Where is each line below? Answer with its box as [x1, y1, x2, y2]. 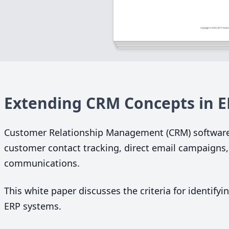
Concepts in [120, 93, 218, 113]
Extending [4, 93, 86, 113]
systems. [20, 200, 61, 212]
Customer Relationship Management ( [4, 126, 169, 139]
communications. [4, 157, 80, 169]
